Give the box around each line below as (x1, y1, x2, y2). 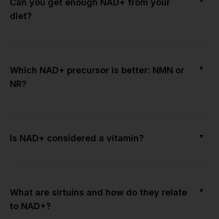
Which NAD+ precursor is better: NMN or (10, 65, 184, 75)
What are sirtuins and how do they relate (10, 187, 187, 197)
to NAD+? (10, 200, 51, 211)
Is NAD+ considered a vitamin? (10, 132, 144, 143)
